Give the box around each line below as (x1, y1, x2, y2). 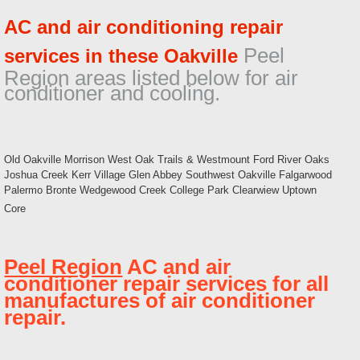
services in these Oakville (4, 45, 239, 67)
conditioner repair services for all (4, 272, 329, 297)
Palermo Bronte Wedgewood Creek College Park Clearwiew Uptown (4, 184, 317, 197)
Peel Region (4, 255, 123, 280)
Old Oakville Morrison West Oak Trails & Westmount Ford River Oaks (4, 153, 330, 166)
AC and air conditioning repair (4, 16, 284, 39)
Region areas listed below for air (4, 66, 299, 91)
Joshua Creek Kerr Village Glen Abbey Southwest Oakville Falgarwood (4, 169, 333, 182)
